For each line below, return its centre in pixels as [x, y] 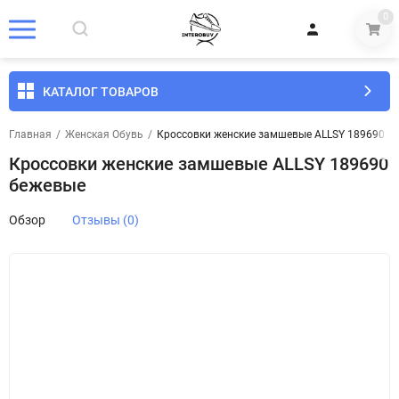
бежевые [48, 185]
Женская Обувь [104, 134]
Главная [30, 134]
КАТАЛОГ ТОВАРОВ [101, 91]
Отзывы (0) [106, 220]
